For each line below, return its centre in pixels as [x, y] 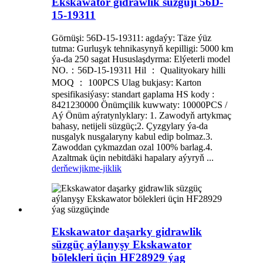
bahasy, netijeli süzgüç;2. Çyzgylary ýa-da [130, 126]
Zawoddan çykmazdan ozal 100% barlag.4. [132, 147]
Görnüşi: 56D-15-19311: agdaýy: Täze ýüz [131, 38]
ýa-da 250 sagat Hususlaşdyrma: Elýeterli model [141, 59]
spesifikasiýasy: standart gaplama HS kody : [133, 94]
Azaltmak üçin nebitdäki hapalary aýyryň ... [133, 157]
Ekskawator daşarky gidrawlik [127, 232]
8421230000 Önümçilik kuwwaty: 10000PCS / [139, 104]
